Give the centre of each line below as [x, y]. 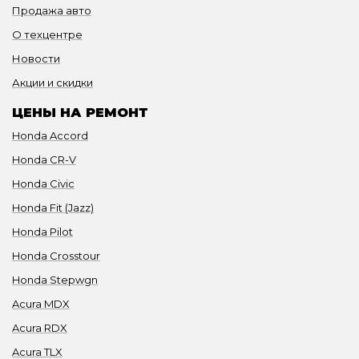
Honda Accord [50, 135]
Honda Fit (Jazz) [53, 207]
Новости [36, 58]
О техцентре [47, 34]
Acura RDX [40, 327]
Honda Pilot [42, 231]
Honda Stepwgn [55, 279]
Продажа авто [52, 10]
